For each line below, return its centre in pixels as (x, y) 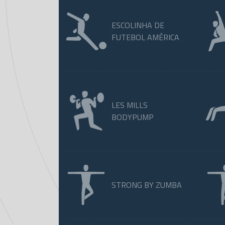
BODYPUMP (133, 117)
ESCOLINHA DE (138, 25)
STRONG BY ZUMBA (147, 185)
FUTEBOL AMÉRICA (145, 37)
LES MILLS (130, 105)
